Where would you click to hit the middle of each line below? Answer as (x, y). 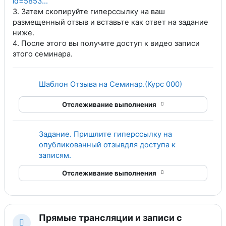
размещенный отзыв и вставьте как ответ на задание (110, 22)
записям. (55, 155)
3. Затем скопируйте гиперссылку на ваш (89, 12)
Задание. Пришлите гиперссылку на (105, 134)
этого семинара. (43, 54)
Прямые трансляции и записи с (110, 218)
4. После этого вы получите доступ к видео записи (106, 43)
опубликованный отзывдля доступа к (107, 145)
